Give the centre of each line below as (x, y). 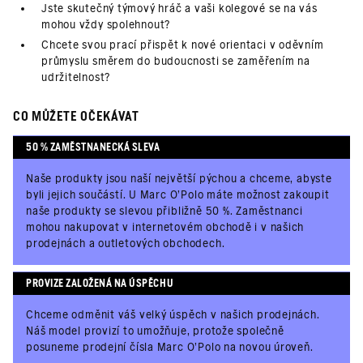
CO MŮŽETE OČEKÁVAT (76, 116)
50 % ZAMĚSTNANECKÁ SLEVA (93, 147)
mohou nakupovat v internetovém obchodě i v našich (165, 227)
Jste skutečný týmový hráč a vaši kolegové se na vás (179, 9)
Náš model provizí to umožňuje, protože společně (155, 331)
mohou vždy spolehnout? (106, 25)
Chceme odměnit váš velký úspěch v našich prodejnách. (173, 315)
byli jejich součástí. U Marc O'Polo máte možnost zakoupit (178, 195)
